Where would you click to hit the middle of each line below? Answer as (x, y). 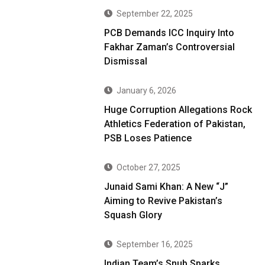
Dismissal (126, 62)
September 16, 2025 (155, 245)
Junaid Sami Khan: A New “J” (167, 187)
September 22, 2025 (155, 14)
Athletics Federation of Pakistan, (175, 124)
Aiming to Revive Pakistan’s (164, 201)
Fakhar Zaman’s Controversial (170, 47)
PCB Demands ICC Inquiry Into (169, 33)
